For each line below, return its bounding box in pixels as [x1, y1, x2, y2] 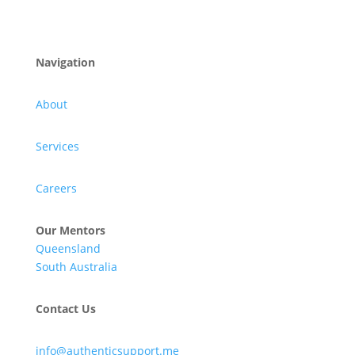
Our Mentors [35, 223, 105, 238]
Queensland [35, 241, 101, 256]
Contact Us [35, 301, 96, 316]
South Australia [35, 259, 117, 274]
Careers [35, 181, 77, 196]
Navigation [35, 55, 95, 70]
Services [35, 139, 79, 154]
